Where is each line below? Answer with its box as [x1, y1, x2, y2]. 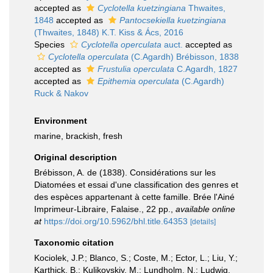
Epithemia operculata [97, 76, 179, 86]
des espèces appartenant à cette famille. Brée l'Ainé [34, 192, 235, 202]
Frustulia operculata [97, 64, 174, 74]
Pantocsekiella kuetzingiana [119, 15, 226, 25]
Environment [34, 116, 87, 126]
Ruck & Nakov [34, 88, 88, 98]
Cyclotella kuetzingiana [97, 3, 186, 13]
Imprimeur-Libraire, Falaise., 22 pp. [34, 204, 171, 214]
